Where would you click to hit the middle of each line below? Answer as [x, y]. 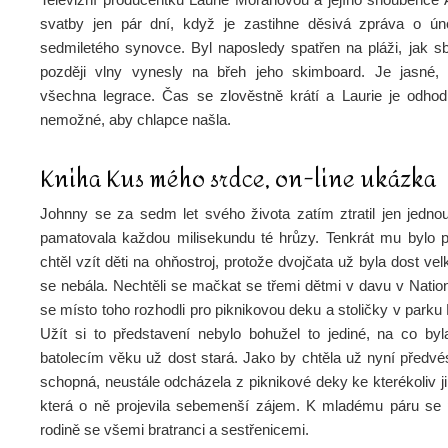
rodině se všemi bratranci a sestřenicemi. [174, 429]
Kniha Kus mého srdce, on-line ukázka [238, 179]
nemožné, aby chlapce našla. [135, 119]
